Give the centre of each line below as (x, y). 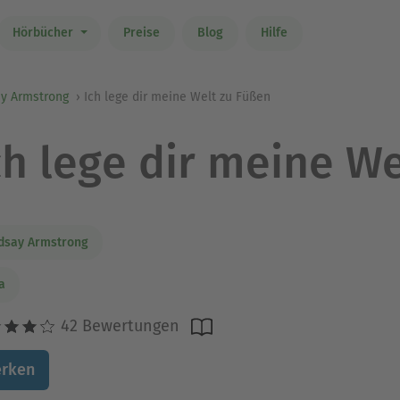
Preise (141, 33)
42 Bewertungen (117, 325)
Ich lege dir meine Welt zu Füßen (177, 97)
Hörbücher (44, 33)
